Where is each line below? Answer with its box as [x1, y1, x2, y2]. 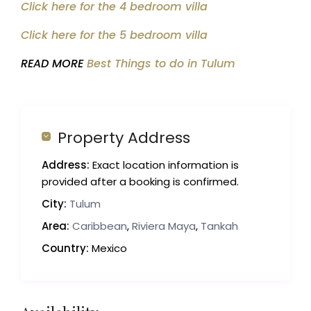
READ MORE [21, 56, 87, 72]
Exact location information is [90, 158, 239, 173]
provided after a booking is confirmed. [42, 174, 239, 190]
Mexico [89, 241, 128, 256]
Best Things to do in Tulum [87, 56, 236, 72]
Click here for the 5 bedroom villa [21, 27, 208, 44]
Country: [42, 241, 90, 256]
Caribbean [72, 219, 128, 234]
